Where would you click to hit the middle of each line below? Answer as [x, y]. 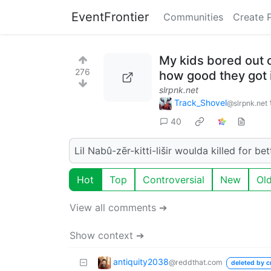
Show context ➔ [107, 235]
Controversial [174, 179]
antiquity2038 [141, 261]
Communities [193, 17]
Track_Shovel [201, 103]
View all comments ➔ [118, 207]
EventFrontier [110, 17]
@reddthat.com [196, 262]
